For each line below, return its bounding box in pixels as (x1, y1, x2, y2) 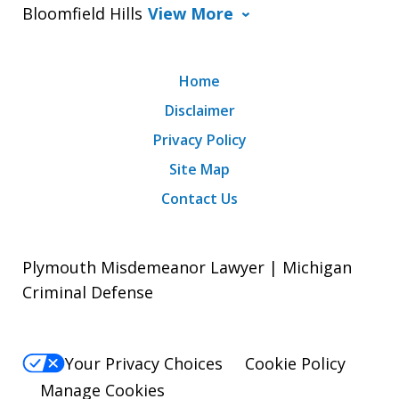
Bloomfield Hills (22, 2, 142, 24)
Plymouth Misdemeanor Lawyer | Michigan (22, 256, 352, 278)
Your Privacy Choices (65, 352, 223, 374)
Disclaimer (164, 100, 235, 120)
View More (148, 2, 233, 24)
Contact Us (161, 188, 238, 208)
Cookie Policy (245, 352, 346, 374)
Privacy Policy (152, 129, 247, 150)
